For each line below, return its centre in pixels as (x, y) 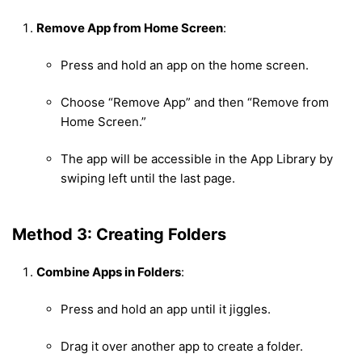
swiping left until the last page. (148, 179)
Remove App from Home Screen (130, 28)
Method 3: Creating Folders (119, 235)
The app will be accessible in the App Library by (197, 159)
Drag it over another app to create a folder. (182, 347)
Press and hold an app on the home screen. (185, 65)
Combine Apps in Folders (109, 272)
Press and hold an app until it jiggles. (166, 309)
